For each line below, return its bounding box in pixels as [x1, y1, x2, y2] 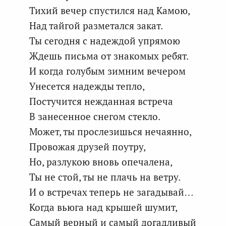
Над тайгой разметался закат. [29, 19, 163, 32]
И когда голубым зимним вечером [29, 65, 186, 77]
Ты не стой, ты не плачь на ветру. [29, 171, 181, 183]
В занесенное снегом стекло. [29, 110, 160, 123]
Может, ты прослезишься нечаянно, [29, 125, 192, 138]
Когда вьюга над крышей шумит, [29, 201, 178, 213]
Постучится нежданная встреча [29, 95, 173, 107]
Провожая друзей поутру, [29, 140, 146, 153]
